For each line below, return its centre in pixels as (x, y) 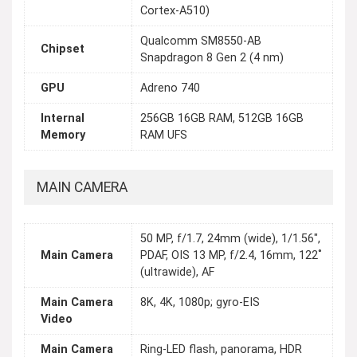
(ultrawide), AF (177, 273)
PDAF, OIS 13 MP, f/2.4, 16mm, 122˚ (231, 256)
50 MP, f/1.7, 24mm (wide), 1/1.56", (230, 239)
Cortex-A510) (175, 11)
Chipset (63, 49)
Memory (63, 135)
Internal (63, 119)
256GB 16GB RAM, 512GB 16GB (222, 119)
